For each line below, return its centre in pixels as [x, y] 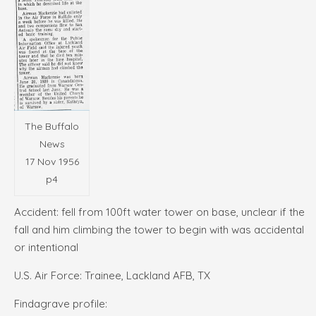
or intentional [46, 248]
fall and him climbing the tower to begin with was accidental [159, 230]
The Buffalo [52, 127]
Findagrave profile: [61, 304]
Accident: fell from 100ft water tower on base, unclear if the [159, 212]
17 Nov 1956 [52, 162]
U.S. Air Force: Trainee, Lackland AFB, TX [112, 276]
